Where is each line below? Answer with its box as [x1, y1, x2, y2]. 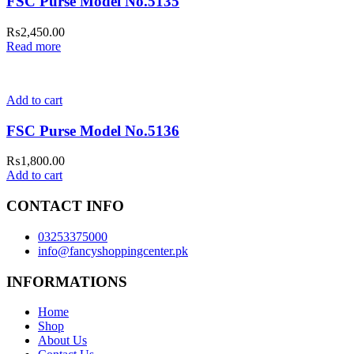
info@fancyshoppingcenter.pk [38, 243, 188, 258]
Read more [6, 40, 61, 53]
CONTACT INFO [6, 198, 124, 215]
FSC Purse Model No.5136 [6, 122, 179, 139]
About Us [38, 333, 87, 348]
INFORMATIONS [6, 273, 127, 290]
